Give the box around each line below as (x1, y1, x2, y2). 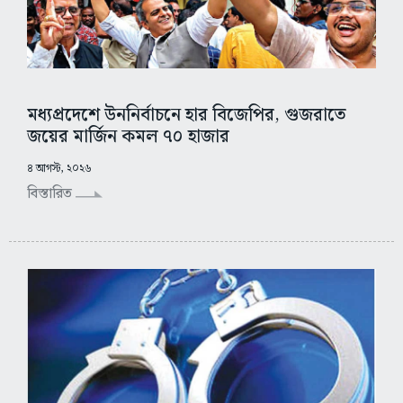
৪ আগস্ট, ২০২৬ (27, 160, 92, 178)
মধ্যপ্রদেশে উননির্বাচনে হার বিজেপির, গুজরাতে (27, 101, 346, 130)
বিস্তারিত (27, 183, 76, 206)
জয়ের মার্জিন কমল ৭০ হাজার (27, 122, 229, 152)
